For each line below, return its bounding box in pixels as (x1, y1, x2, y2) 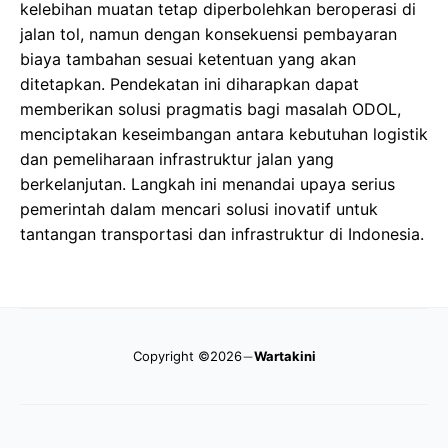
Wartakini (253, 348, 316, 365)
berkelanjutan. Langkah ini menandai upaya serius (20, 174, 395, 195)
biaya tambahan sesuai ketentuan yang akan (20, 49, 356, 70)
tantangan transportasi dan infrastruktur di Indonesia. (20, 224, 424, 245)
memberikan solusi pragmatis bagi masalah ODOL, (20, 99, 401, 120)
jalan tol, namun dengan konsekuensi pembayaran (20, 24, 397, 45)
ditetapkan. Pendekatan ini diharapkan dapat (20, 74, 359, 95)
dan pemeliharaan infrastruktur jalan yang (20, 149, 334, 170)
